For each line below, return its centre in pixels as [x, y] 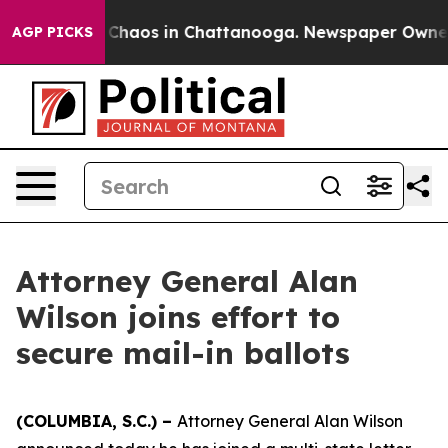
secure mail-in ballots [183, 353]
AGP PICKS [52, 32]
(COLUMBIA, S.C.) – [96, 421]
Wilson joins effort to [178, 317]
